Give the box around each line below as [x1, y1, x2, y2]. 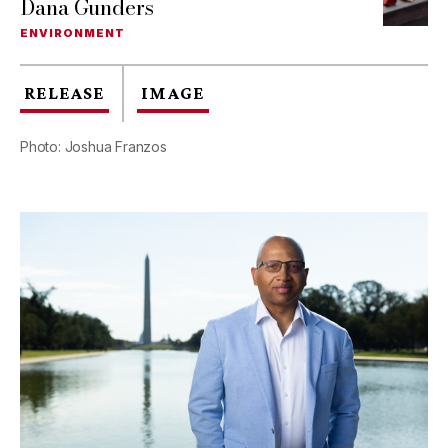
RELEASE [24, 83, 105, 104]
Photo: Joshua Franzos [20, 138, 167, 156]
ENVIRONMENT [20, 26, 125, 41]
